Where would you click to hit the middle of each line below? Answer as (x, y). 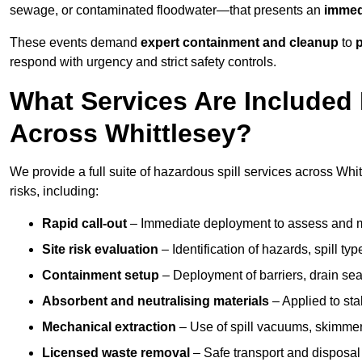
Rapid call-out (84, 224)
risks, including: (54, 192)
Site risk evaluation (100, 250)
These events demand (75, 43)
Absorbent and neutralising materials (156, 301)
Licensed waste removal (116, 353)
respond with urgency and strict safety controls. (143, 62)
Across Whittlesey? (131, 134)
